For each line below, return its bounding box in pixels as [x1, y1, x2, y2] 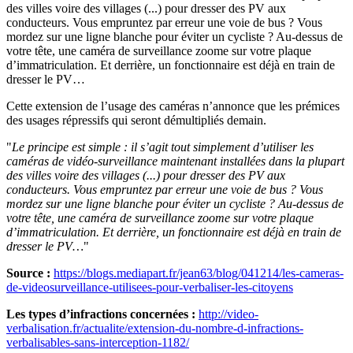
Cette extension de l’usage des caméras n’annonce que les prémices [6, 98, 340, 113]
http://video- [199, 307, 258, 321]
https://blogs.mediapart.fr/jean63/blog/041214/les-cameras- [54, 266, 344, 280]
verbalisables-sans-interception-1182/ [6, 335, 189, 349]
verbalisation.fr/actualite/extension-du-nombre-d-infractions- [6, 321, 303, 335]
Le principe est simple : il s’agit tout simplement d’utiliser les [12, 139, 314, 154]
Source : [6, 266, 54, 280]
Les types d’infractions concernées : [6, 307, 199, 321]
